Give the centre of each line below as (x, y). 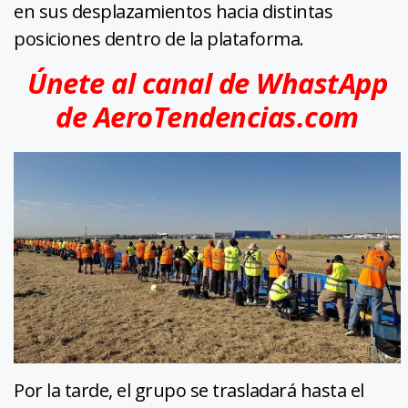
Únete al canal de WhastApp (207, 82)
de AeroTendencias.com (207, 116)
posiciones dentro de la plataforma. (159, 38)
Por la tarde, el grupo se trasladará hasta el (189, 391)
